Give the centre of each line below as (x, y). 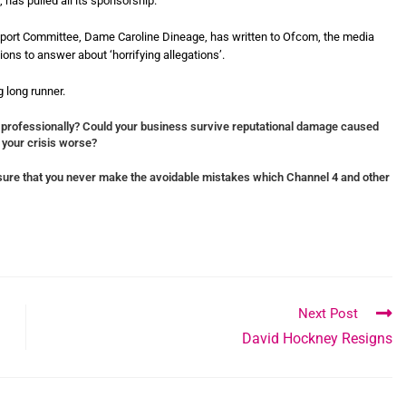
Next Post (328, 313)
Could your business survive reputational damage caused (231, 126)
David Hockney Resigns (317, 338)
